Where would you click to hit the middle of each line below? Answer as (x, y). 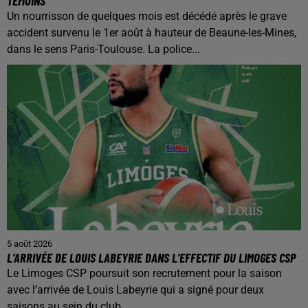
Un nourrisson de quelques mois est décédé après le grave (147, 16)
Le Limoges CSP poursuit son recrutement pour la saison (144, 273)
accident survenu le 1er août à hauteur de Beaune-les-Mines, (152, 33)
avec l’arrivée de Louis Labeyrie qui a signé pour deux (135, 289)
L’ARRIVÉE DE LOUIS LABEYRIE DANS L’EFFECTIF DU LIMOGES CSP (151, 257)
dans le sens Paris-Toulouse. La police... (103, 49)
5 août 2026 (30, 243)
